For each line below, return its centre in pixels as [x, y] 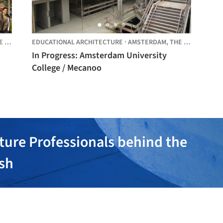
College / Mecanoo [67, 68]
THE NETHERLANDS [177, 42]
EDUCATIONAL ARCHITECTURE [77, 42]
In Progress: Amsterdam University [99, 56]
